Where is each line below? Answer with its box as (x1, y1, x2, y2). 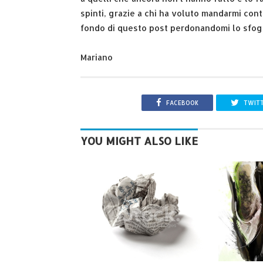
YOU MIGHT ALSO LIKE (80, 134, 198, 148)
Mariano (80, 52, 113, 62)
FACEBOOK (166, 99, 199, 106)
